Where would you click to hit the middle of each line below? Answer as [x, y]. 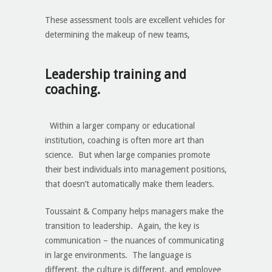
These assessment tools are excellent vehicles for [135, 20]
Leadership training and [116, 75]
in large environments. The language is [118, 255]
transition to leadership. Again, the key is [122, 226]
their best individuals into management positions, [136, 170]
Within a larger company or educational [121, 126]
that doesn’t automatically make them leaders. [130, 184]
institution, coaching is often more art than [124, 141]
